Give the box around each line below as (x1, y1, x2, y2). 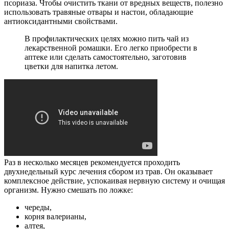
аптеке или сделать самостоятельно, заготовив (25, 52, 187, 61)
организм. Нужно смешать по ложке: (4, 185, 133, 194)
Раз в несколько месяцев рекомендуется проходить (4, 157, 180, 167)
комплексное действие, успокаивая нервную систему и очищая (4, 176, 225, 185)
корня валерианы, (25, 212, 86, 221)
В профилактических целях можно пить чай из (25, 34, 189, 43)
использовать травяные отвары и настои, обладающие (4, 7, 193, 16)
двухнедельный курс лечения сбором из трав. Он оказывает (4, 167, 213, 176)
